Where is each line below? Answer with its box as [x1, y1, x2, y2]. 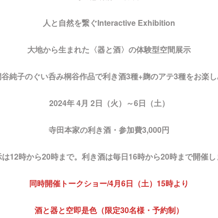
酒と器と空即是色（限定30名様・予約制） [35, 204, 183, 216]
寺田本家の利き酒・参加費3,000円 [49, 124, 169, 135]
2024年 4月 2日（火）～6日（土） [49, 97, 169, 109]
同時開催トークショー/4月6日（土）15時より [29, 177, 189, 189]
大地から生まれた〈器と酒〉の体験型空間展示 [27, 43, 191, 55]
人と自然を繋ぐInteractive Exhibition [43, 17, 175, 28]
